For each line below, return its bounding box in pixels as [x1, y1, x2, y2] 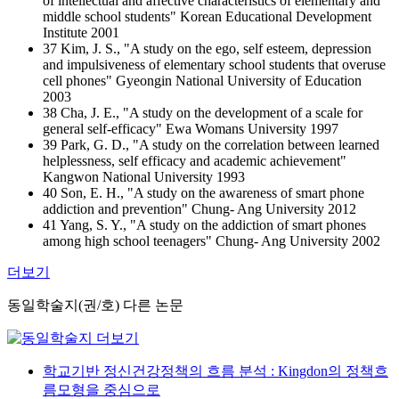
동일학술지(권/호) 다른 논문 [7, 297, 183, 313]
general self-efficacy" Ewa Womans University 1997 [43, 121, 338, 136]
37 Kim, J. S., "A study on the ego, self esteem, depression [43, 41, 371, 56]
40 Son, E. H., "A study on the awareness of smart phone [43, 185, 364, 200]
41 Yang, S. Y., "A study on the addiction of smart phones [43, 217, 366, 232]
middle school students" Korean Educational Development [43, 9, 371, 24]
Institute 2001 [43, 25, 119, 40]
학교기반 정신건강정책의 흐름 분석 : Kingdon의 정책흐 [43, 363, 388, 379]
